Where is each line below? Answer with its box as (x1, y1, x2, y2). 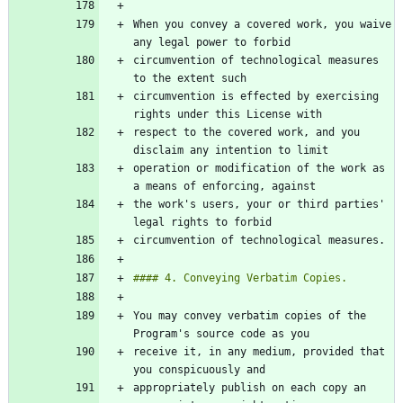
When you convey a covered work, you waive (133, 18, 391, 31)
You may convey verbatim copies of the (133, 309, 366, 323)
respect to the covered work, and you (133, 126, 360, 139)
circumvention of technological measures (133, 54, 379, 67)
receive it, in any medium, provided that (133, 345, 385, 359)
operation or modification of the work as (133, 162, 385, 175)
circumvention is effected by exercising (133, 90, 379, 103)
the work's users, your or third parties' (133, 198, 385, 211)
